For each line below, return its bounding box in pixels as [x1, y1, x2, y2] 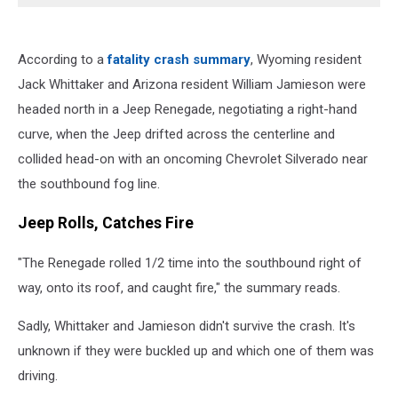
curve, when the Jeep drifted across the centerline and [18, 125, 335, 142]
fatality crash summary [107, 51, 251, 68]
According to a [18, 51, 107, 68]
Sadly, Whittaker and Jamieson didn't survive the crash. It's [18, 317, 355, 334]
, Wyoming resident [251, 51, 362, 68]
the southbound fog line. [18, 175, 160, 192]
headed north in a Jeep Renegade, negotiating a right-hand [18, 100, 357, 117]
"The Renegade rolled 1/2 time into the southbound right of [18, 254, 362, 271]
